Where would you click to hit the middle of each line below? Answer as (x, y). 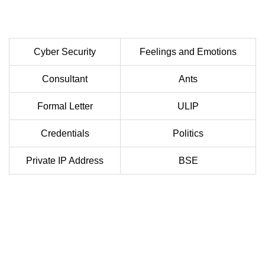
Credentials (65, 134)
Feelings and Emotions (188, 52)
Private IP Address (65, 161)
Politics (188, 134)
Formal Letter (65, 106)
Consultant (65, 79)
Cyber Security (65, 52)
